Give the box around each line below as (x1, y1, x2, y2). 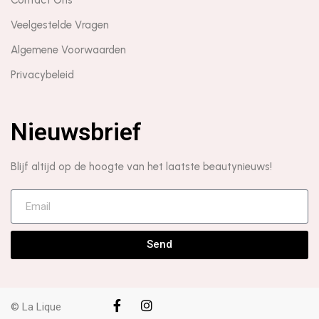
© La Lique (11, 300, 61, 313)
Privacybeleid (11, 68, 74, 81)
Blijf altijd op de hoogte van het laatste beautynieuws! (11, 159, 275, 173)
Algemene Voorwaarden (11, 43, 126, 56)
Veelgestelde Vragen (11, 18, 109, 31)
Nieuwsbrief (11, 117, 142, 146)
